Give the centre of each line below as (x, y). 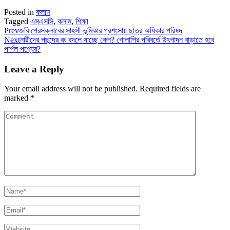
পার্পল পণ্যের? (22, 49)
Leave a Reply (34, 69)
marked (17, 98)
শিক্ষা (82, 21)
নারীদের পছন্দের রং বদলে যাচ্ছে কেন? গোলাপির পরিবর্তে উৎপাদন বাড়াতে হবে (117, 40)
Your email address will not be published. (71, 89)
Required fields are (170, 89)
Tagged (17, 21)
